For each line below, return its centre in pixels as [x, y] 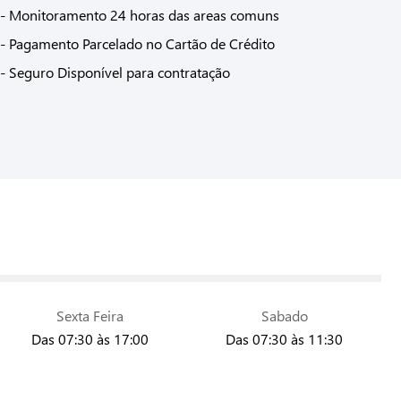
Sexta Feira [90, 316]
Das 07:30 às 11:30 [284, 339]
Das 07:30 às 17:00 [90, 339]
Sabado [284, 316]
